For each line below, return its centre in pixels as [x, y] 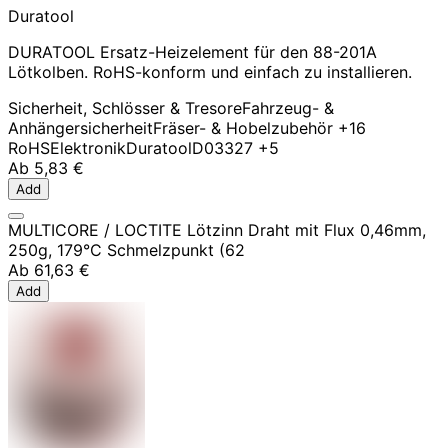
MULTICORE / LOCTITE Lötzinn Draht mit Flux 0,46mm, [217, 229]
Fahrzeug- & [288, 107]
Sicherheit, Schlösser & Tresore [125, 107]
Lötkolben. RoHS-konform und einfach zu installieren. [210, 71]
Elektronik [88, 147]
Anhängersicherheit [80, 127]
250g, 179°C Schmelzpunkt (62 [126, 249]
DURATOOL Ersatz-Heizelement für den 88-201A [192, 51]
